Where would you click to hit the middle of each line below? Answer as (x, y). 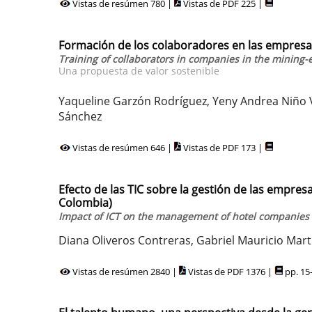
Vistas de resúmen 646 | (122, 148)
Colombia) (85, 202)
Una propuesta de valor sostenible (139, 70)
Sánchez (80, 116)
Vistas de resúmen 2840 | (125, 271)
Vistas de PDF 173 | (223, 148)
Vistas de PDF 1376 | (230, 271)
